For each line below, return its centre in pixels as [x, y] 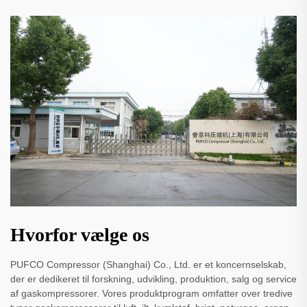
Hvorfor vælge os [80, 234]
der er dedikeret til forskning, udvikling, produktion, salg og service [153, 279]
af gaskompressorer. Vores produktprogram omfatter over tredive [151, 293]
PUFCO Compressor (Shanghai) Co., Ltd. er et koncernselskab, [148, 264]
